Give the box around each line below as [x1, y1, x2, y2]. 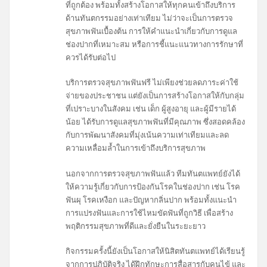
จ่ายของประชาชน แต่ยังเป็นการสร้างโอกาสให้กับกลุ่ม [66, 90, 245, 101]
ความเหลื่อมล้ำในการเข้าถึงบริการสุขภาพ [66, 142, 206, 154]
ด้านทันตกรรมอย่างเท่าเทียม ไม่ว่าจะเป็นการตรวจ [66, 12, 234, 23]
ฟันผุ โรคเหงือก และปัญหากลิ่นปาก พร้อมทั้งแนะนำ [66, 194, 237, 205]
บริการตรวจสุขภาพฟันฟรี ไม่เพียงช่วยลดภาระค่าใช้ [66, 77, 239, 88]
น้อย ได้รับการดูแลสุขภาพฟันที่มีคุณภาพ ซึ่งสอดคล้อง [66, 116, 246, 128]
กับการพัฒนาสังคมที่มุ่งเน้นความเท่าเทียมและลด [66, 129, 229, 141]
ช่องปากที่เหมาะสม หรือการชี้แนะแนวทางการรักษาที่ [66, 38, 244, 49]
